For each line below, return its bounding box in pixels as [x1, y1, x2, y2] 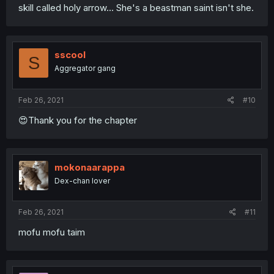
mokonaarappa [54, 161, 125, 173]
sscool [54, 49, 86, 61]
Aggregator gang [54, 64, 116, 73]
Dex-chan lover [54, 176, 110, 185]
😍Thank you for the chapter [18, 114, 137, 126]
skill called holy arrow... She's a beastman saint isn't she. [18, 2, 254, 14]
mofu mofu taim [18, 226, 85, 239]
